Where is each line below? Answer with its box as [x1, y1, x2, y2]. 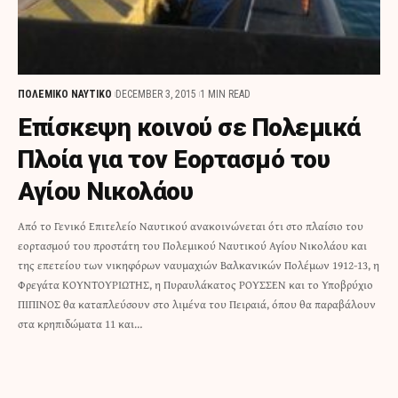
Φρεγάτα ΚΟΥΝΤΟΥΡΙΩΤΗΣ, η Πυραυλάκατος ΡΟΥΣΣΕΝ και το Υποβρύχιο [18, 276, 373, 294]
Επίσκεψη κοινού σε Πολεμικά [18, 113, 361, 143]
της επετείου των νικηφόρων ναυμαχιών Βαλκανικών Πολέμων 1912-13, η [18, 257, 379, 275]
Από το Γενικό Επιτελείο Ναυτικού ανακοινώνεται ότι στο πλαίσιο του [18, 218, 363, 235]
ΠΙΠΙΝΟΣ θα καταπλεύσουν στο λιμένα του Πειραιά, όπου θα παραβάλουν [18, 296, 376, 314]
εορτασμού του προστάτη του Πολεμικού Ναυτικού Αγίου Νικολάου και [18, 237, 367, 255]
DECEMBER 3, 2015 [115, 88, 196, 101]
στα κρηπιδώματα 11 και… [18, 315, 142, 333]
